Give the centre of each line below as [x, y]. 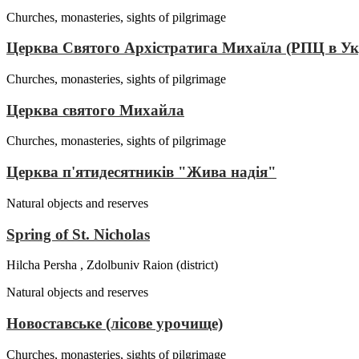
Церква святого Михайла [95, 110]
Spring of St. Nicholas [78, 234]
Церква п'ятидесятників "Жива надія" [141, 172]
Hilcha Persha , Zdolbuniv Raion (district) [112, 265]
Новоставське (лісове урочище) [115, 323]
